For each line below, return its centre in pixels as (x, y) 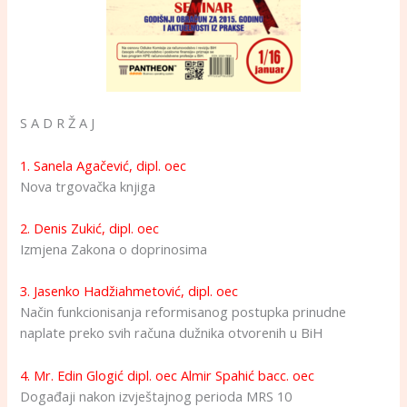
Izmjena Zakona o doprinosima (114, 249)
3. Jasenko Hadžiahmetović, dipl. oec (129, 291)
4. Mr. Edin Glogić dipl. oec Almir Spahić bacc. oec (168, 375)
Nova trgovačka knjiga (88, 186)
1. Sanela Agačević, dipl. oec (104, 165)
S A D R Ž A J (58, 123)
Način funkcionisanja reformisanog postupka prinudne (184, 312)
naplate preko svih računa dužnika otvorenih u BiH (172, 333)
